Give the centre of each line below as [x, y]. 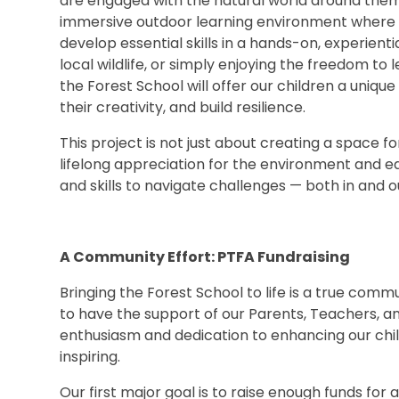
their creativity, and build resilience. [183, 108]
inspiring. [90, 357]
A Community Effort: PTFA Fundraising [205, 257]
